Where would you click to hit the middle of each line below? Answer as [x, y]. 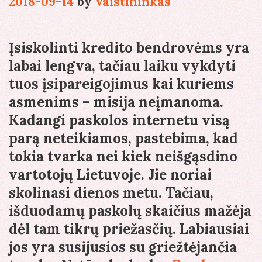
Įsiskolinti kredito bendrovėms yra [129, 48]
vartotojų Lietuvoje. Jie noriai [110, 175]
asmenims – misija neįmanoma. [116, 102]
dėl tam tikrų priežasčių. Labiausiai [129, 229]
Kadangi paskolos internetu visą [119, 120]
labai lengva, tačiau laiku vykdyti [122, 66]
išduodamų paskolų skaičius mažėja [130, 211]
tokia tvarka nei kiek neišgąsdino [123, 157]
